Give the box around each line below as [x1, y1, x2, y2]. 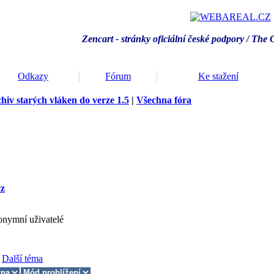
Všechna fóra [136, 95, 191, 105]
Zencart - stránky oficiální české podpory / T [82, 34, 257, 44]
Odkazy [18, 71, 48, 81]
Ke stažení [198, 71, 239, 81]
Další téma [2, 253, 43, 264]
